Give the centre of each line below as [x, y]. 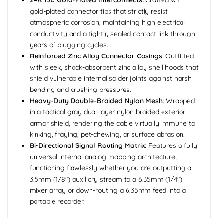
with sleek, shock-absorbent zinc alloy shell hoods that [114, 67]
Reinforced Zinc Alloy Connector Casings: [97, 56]
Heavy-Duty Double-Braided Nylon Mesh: [97, 101]
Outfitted [179, 56]
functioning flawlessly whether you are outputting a [110, 168]
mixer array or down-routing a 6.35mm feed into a [108, 191]
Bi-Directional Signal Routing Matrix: [88, 146]
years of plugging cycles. [69, 45]
